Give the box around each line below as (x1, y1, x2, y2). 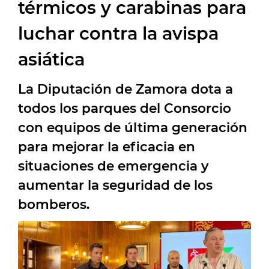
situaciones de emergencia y (18, 157, 208, 174)
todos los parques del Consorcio (18, 100, 231, 116)
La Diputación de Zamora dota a (18, 80, 233, 97)
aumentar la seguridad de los (18, 177, 213, 193)
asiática (18, 48, 85, 70)
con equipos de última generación (18, 119, 247, 135)
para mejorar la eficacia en (18, 138, 195, 154)
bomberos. (18, 196, 89, 212)
